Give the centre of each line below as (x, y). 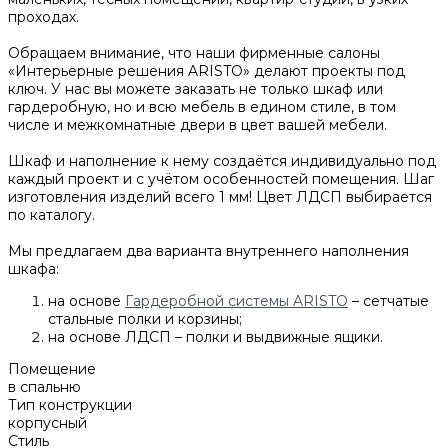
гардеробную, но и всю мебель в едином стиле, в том (202, 107)
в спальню (44, 387)
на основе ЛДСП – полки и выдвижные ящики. (215, 337)
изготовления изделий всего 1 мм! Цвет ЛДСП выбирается (220, 197)
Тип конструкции (70, 405)
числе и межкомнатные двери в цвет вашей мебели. (197, 125)
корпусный (47, 423)
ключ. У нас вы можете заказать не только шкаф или (195, 89)
